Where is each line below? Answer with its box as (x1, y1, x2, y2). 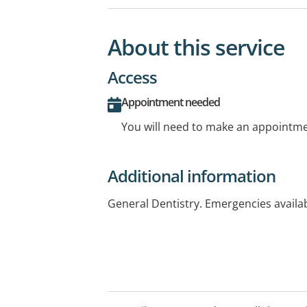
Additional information (108, 164, 275, 187)
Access (108, 65, 157, 88)
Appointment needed (121, 94, 220, 110)
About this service (108, 32, 284, 62)
